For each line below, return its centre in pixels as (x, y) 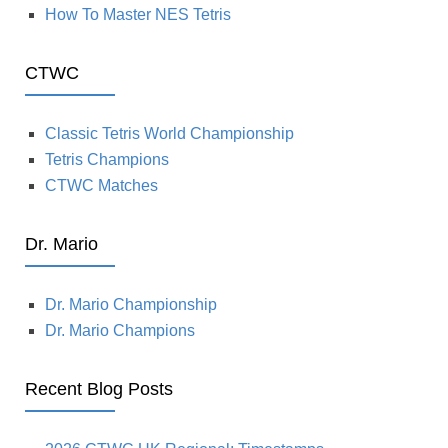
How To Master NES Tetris (138, 15)
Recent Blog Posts (99, 389)
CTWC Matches (101, 186)
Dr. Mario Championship (131, 305)
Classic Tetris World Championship (169, 134)
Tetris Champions (107, 160)
